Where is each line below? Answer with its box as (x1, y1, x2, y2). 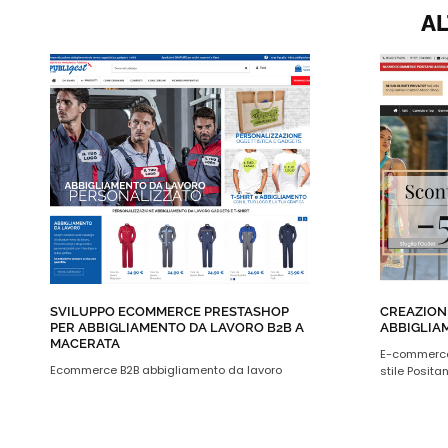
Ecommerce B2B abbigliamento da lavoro (50, 362, 282, 379)
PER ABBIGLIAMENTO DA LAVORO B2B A (50, 320, 304, 336)
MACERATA (50, 336, 120, 352)
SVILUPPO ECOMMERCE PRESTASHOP (50, 304, 289, 320)
